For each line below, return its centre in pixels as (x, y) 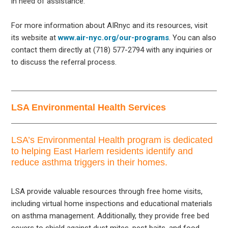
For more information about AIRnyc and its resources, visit (110, 25)
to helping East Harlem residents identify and (102, 151)
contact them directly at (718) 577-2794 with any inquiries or (112, 50)
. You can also (193, 37)
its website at (35, 37)
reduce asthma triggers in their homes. (90, 162)
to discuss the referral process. (64, 62)
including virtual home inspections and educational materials (112, 203)
